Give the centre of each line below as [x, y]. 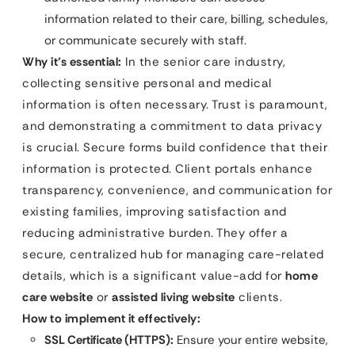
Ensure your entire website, [251, 340]
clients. [258, 297]
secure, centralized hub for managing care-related [173, 254]
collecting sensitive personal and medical [147, 83]
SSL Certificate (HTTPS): [109, 340]
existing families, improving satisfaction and [155, 211]
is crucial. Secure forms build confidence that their [175, 147]
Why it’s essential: [72, 61]
